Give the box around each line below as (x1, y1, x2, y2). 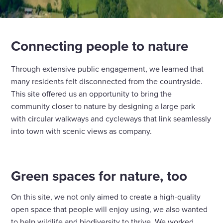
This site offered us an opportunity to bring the (11, 88, 172, 100)
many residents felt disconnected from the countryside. (11, 76, 203, 87)
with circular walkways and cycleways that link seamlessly (11, 113, 212, 124)
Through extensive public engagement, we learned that (11, 63, 204, 75)
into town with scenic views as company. (11, 125, 152, 137)
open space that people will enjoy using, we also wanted (11, 204, 208, 215)
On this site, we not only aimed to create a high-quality (11, 191, 201, 203)
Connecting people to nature (11, 36, 189, 56)
